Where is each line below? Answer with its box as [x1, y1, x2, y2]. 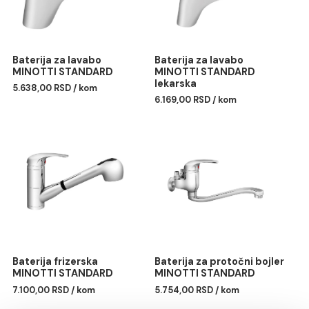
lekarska [172, 188, 219, 203]
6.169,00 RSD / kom [172, 208, 263, 221]
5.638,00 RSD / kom [14, 195, 108, 208]
